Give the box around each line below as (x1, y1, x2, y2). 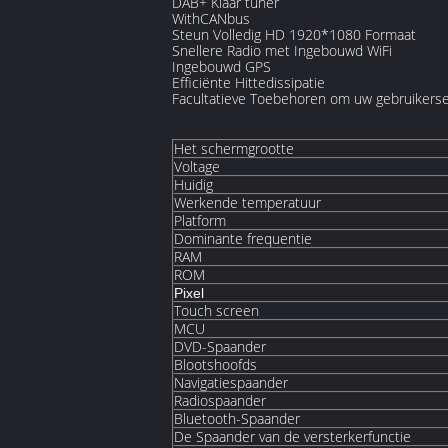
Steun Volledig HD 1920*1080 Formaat (172, 25, 416, 44)
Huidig (174, 175, 213, 194)
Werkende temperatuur (174, 193, 321, 212)
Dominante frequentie (174, 229, 312, 248)
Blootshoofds (174, 355, 257, 374)
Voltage (174, 157, 220, 176)
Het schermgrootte (174, 139, 294, 158)
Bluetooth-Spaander (174, 409, 300, 428)
